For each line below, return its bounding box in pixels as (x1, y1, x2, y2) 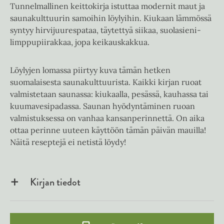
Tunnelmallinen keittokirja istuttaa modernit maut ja (10, 1, 205, 11)
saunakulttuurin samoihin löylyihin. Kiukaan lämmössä (10, 13, 211, 23)
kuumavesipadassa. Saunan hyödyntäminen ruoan (10, 101, 195, 111)
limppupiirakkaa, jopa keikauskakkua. (10, 37, 149, 47)
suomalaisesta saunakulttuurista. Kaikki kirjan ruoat (10, 77, 201, 87)
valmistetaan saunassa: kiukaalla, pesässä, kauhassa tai (10, 89, 208, 99)
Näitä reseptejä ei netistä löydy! (10, 137, 126, 147)
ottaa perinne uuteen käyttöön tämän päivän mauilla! (10, 125, 206, 135)
